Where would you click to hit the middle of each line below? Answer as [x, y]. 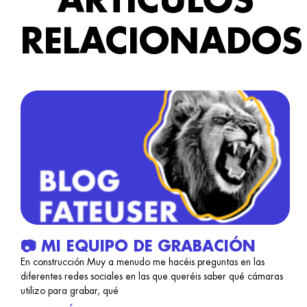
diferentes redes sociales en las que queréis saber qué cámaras [152, 277]
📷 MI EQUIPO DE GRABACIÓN [138, 247]
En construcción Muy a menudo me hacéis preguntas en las [143, 262]
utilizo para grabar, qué [70, 291]
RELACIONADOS [161, 42]
